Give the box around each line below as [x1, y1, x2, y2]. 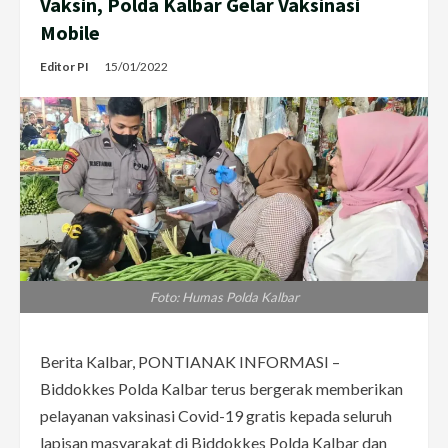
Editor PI [40, 58, 89, 74]
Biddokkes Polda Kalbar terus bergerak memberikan [40, 378, 403, 398]
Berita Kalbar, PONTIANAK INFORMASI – [40, 351, 340, 371]
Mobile [40, 19, 100, 45]
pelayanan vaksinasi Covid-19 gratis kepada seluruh [40, 405, 392, 425]
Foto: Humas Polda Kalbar [149, 288, 299, 305]
